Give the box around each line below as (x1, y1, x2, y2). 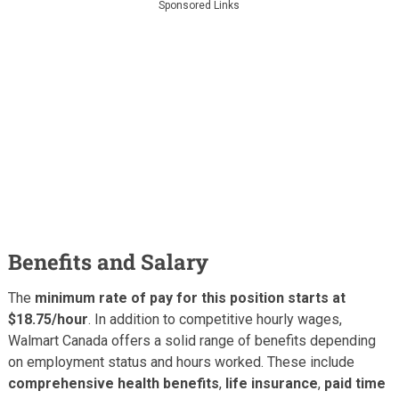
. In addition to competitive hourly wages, (87, 310, 342, 328)
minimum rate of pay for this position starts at (34, 289, 346, 306)
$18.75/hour (7, 310, 88, 328)
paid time (323, 374, 386, 392)
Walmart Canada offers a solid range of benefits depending (7, 331, 376, 349)
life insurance (224, 374, 318, 392)
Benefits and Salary (7, 247, 208, 276)
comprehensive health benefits (7, 374, 219, 392)
